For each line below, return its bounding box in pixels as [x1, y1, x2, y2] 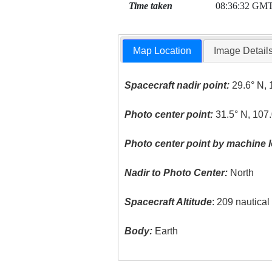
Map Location [133, 46, 192, 56]
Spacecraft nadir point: [124, 80, 230, 91]
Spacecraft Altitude [124, 197, 212, 208]
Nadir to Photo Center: [124, 168, 228, 178]
